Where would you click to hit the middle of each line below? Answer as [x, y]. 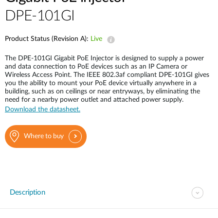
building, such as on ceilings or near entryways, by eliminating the [102, 91]
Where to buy [44, 136]
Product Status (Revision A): [48, 39]
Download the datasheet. [43, 109]
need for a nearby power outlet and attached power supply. [94, 100]
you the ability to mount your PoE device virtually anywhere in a [101, 83]
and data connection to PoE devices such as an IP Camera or [96, 67]
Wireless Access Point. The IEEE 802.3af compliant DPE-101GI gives [107, 75]
